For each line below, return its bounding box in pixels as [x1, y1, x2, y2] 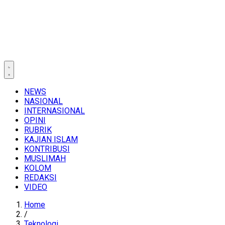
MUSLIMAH [24, 154, 66, 163]
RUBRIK [24, 125, 52, 135]
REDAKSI [24, 173, 57, 182]
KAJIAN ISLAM [24, 135, 78, 144]
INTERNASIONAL [24, 106, 85, 116]
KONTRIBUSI [24, 144, 70, 154]
